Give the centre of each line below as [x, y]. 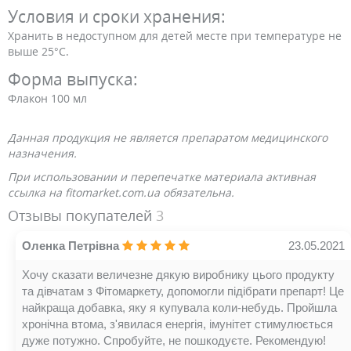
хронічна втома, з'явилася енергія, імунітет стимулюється [177, 324]
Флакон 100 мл [47, 98]
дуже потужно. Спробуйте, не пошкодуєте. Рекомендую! [174, 340]
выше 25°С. [38, 51]
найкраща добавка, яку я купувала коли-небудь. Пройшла [179, 308]
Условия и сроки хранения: [117, 16]
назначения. [42, 153]
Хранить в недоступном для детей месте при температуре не [175, 36]
